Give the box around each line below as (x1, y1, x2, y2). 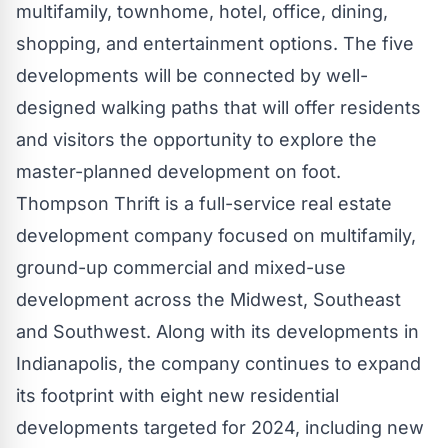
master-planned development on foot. (16, 160, 341, 182)
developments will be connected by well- (16, 64, 368, 86)
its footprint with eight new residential (16, 384, 339, 406)
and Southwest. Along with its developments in (16, 320, 419, 342)
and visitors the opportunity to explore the (16, 128, 377, 150)
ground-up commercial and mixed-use (16, 256, 346, 278)
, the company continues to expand (118, 352, 421, 374)
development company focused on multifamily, (16, 224, 416, 246)
